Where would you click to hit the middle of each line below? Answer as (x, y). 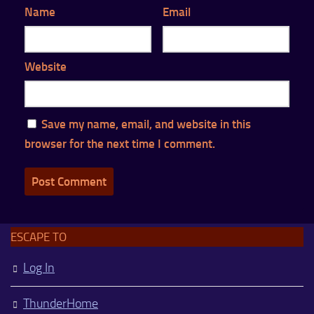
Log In (39, 267)
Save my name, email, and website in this (146, 124)
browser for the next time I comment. (120, 143)
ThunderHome (61, 303)
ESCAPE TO (39, 237)
